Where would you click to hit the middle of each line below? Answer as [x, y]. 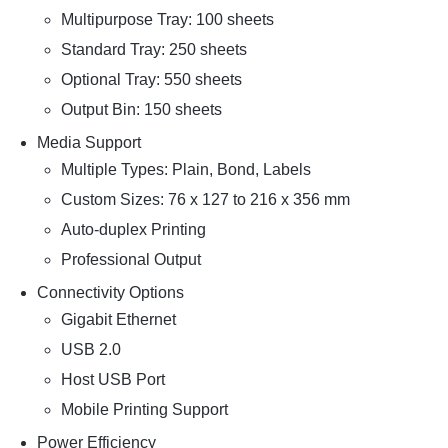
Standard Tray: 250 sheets [153, 49]
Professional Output [130, 259]
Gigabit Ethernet [118, 319]
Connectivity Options [110, 292]
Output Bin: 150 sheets [141, 109]
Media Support [88, 142]
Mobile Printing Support [144, 409]
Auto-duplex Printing [133, 229]
